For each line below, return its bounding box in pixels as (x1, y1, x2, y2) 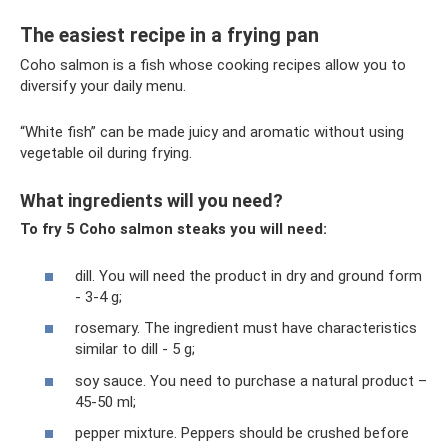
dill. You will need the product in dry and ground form (75, 266, 422, 285)
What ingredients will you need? (20, 190, 283, 212)
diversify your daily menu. (20, 77, 186, 96)
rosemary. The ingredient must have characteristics (75, 319, 417, 338)
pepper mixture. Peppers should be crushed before (75, 424, 409, 443)
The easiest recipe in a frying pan (20, 23, 319, 47)
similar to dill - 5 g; (75, 340, 195, 359)
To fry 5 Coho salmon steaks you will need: (20, 220, 327, 239)
